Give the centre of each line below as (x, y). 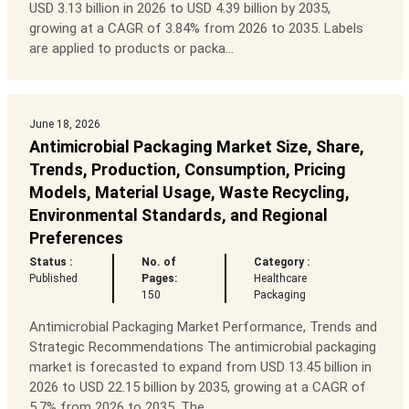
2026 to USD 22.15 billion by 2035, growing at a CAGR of (197, 388)
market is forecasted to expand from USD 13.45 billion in (200, 367)
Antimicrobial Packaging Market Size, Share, (196, 147)
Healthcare (281, 279)
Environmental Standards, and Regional (178, 215)
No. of (158, 262)
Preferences (76, 238)
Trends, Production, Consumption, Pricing (187, 170)
